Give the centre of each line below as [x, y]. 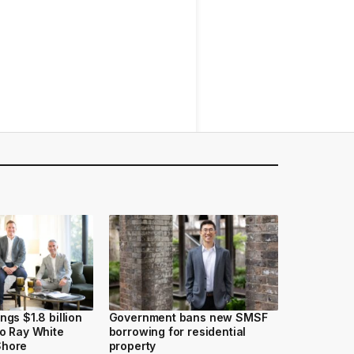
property [132, 345]
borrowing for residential [177, 331]
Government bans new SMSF [188, 317]
